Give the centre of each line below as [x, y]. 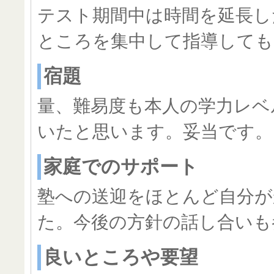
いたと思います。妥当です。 [155, 131]
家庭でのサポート [121, 167]
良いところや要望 [121, 257]
